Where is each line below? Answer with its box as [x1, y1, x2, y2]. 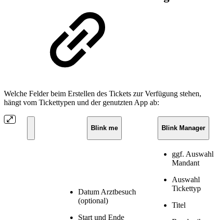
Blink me [91, 124, 118, 132]
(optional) [78, 196, 108, 205]
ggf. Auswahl [172, 150, 214, 159]
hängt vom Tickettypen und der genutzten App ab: [4, 98, 159, 107]
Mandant [172, 159, 199, 167]
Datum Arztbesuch [78, 188, 136, 196]
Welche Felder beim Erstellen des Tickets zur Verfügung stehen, [4, 89, 201, 98]
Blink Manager [162, 124, 205, 132]
